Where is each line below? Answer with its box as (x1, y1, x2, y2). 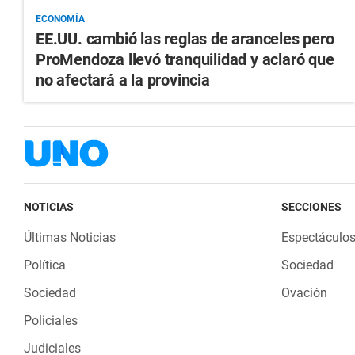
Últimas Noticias (24, 230, 116, 246)
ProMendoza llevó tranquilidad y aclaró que (36, 50, 334, 70)
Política (24, 258, 66, 273)
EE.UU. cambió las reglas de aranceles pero (36, 29, 334, 49)
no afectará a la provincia (36, 71, 210, 90)
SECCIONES (281, 200, 342, 214)
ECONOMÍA (36, 13, 85, 25)
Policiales (24, 313, 78, 329)
